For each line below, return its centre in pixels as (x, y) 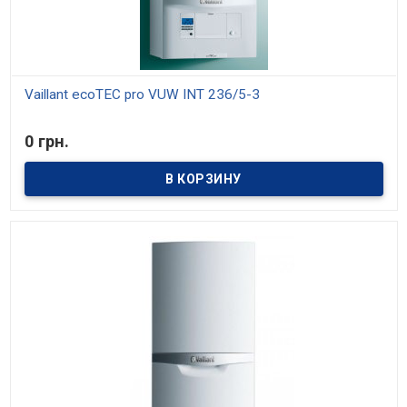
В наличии (73, 130)
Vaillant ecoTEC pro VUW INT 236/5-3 (142, 94)
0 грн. (46, 141)
